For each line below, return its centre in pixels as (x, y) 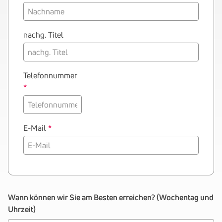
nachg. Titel (43, 35)
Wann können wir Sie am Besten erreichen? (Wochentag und (111, 197)
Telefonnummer (50, 75)
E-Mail (36, 128)
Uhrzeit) (23, 209)
